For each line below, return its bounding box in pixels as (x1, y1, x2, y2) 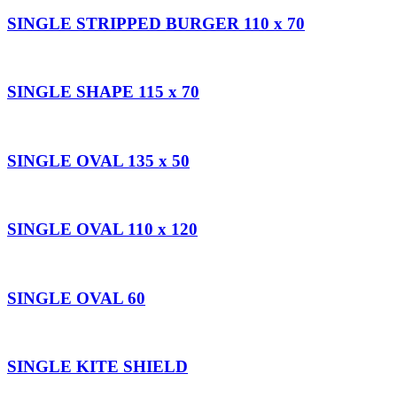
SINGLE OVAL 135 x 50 (7, 151, 190, 170)
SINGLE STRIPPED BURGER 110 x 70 (7, 13, 305, 33)
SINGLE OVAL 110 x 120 (7, 220, 198, 239)
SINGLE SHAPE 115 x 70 (7, 82, 199, 102)
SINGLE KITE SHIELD (7, 357, 188, 377)
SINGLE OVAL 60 (7, 288, 145, 307)
